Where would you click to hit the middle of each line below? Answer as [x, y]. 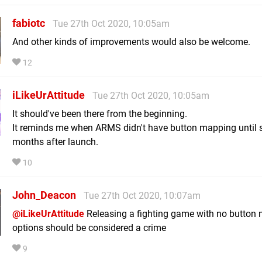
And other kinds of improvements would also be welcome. [131, 42]
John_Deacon [44, 195]
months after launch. [55, 142]
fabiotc [29, 23]
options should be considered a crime [89, 227]
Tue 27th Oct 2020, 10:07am [142, 195]
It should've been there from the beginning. [100, 113]
